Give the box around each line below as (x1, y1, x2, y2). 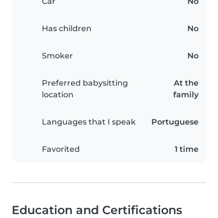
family (173, 90, 199, 100)
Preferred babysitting (42, 78, 128, 88)
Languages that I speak (42, 117, 136, 127)
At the (174, 78, 199, 88)
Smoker (42, 51, 73, 61)
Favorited (42, 145, 80, 154)
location (42, 90, 73, 100)
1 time (175, 145, 199, 154)
